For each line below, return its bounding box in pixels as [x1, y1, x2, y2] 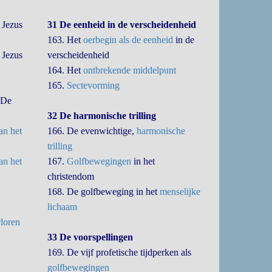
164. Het [47, 65, 84, 75]
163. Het [47, 35, 84, 45]
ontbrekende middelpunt [83, 65, 177, 75]
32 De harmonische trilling [47, 110, 157, 121]
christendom [47, 171, 95, 182]
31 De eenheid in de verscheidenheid [47, 19, 197, 30]
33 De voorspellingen [47, 232, 134, 242]
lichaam [47, 202, 78, 212]
